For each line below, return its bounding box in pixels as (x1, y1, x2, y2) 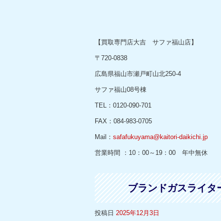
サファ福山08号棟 (95, 86, 147, 93)
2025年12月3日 (116, 209, 159, 217)
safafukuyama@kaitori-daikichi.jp (113, 133, 208, 141)
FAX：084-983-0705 (95, 117, 152, 125)
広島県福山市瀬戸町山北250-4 (95, 70, 181, 77)
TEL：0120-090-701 (95, 102, 151, 109)
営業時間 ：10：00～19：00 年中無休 (95, 149, 208, 156)
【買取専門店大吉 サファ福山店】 (95, 38, 197, 46)
